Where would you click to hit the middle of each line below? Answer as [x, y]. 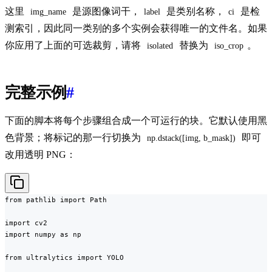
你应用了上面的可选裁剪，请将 [74, 46]
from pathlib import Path [56, 200]
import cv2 [26, 223]
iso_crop [229, 46]
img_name [48, 12]
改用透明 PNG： [40, 155]
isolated [160, 46]
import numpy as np [43, 235]
